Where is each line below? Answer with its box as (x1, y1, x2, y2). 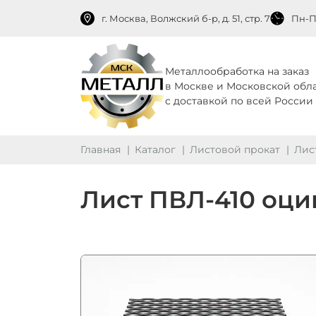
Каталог (135, 143, 176, 156)
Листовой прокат (190, 143, 280, 156)
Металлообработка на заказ (165, 64, 309, 78)
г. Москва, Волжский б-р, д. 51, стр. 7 (102, 12, 270, 24)
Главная (80, 143, 121, 156)
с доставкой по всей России (165, 94, 313, 107)
